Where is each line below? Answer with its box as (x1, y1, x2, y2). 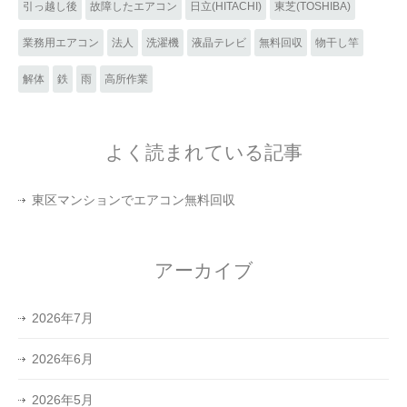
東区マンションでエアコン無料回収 (32, 192, 235, 207)
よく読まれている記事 (104, 141, 303, 163)
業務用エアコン (23, 35, 99, 49)
